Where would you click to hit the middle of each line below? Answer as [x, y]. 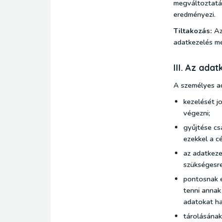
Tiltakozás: [193, 31]
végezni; [197, 113]
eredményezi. [194, 14]
